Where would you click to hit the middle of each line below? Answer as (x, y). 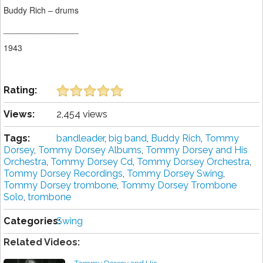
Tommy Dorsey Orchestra (193, 162)
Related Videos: (42, 242)
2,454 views (82, 114)
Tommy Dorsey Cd (92, 162)
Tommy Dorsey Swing (175, 174)
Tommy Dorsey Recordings (63, 174)
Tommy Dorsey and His (197, 150)
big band (128, 139)
